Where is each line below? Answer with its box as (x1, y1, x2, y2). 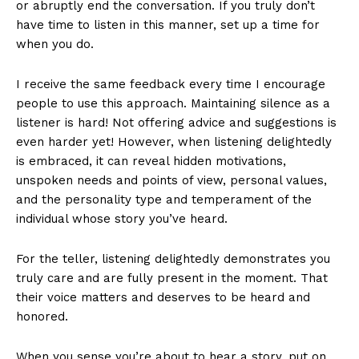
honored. (16, 309, 68, 325)
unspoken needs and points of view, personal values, (16, 173, 327, 188)
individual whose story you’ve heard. (16, 212, 228, 227)
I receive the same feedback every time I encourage (16, 77, 325, 92)
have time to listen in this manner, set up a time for (16, 18, 320, 33)
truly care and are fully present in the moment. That (16, 271, 328, 286)
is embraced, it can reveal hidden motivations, (16, 154, 286, 169)
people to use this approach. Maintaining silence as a (16, 96, 330, 111)
